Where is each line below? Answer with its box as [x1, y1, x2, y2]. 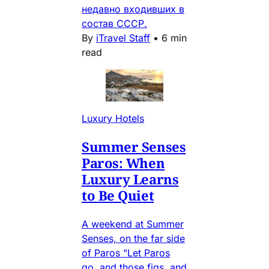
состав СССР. [82, 17, 147, 29]
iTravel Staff [96, 31, 150, 44]
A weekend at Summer [82, 217, 184, 230]
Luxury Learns [82, 169, 179, 188]
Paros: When [82, 153, 165, 172]
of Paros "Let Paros [82, 246, 170, 259]
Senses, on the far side [82, 232, 185, 244]
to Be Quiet [82, 186, 154, 204]
